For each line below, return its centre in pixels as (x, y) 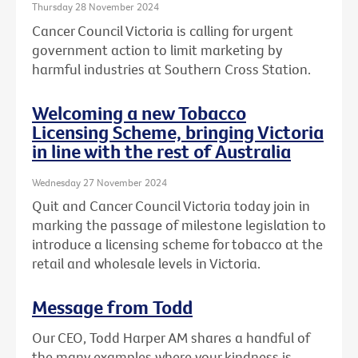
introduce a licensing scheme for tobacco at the (177, 245)
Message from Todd (112, 307)
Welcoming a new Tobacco (139, 112)
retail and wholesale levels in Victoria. (146, 264)
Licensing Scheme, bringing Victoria (178, 131)
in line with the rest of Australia (161, 151)
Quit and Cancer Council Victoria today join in (171, 206)
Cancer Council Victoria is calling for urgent (163, 30)
